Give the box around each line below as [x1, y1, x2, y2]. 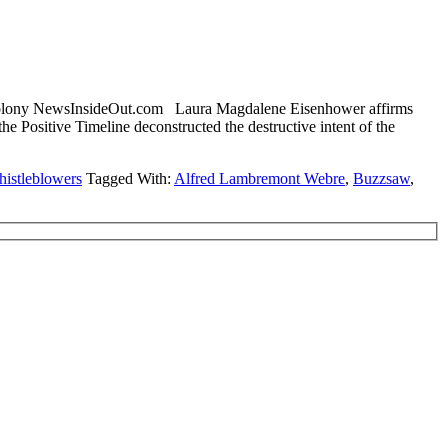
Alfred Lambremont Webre [174, 169, 345, 187]
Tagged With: [86, 169, 174, 187]
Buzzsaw [353, 169, 410, 187]
